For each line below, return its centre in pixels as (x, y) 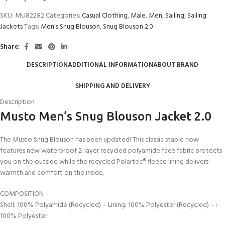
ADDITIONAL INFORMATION (110, 65)
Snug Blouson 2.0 (128, 27)
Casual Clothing (105, 16)
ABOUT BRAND (176, 65)
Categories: (63, 16)
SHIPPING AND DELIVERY (113, 86)
